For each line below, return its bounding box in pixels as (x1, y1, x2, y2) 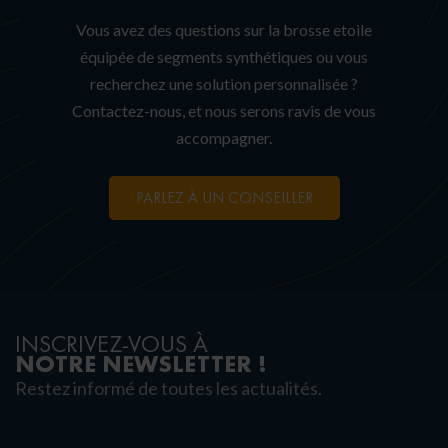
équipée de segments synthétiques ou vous (80, 47, 368, 66)
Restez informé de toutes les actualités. (15, 377, 322, 399)
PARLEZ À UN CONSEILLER (135, 188, 313, 207)
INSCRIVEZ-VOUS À (15, 330, 208, 358)
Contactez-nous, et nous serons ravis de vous (72, 101, 376, 120)
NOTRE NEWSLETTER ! (15, 349, 267, 378)
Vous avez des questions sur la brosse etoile (76, 20, 372, 39)
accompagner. (176, 128, 272, 147)
